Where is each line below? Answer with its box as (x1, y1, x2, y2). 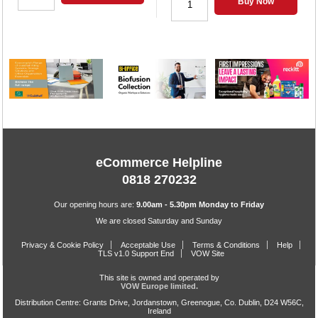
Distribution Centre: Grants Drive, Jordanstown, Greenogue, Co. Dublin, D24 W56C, (14, 298, 304, 307)
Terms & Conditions (192, 241, 260, 250)
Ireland (147, 307, 171, 316)
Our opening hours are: (54, 200, 136, 209)
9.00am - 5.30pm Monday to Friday (136, 200, 264, 209)
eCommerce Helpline (96, 155, 222, 170)
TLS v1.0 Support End (97, 249, 174, 258)
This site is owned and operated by (99, 273, 219, 283)
